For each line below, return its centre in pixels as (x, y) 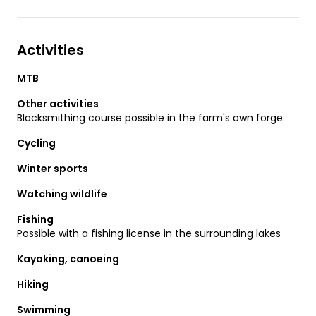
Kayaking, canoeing (68, 259)
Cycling (36, 144)
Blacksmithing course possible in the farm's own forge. (151, 118)
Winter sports (53, 169)
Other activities (58, 104)
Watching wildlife (62, 194)
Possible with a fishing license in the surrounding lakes (149, 234)
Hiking (33, 285)
